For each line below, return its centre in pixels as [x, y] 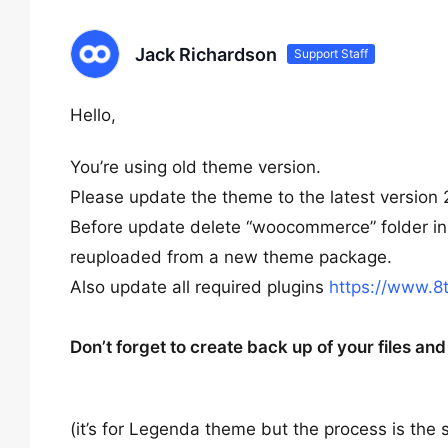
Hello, [93, 115]
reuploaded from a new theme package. [231, 257]
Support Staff [331, 53]
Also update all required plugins [199, 287]
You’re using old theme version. [195, 167]
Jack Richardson [206, 54]
